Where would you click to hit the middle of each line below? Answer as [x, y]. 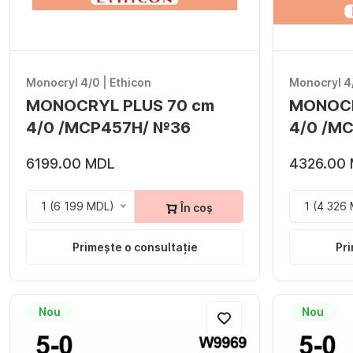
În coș [195, 207]
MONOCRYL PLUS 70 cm [120, 106]
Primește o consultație [135, 247]
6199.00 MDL [71, 164]
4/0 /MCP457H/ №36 [108, 128]
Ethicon [130, 83]
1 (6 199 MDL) [78, 206]
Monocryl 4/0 [63, 83]
